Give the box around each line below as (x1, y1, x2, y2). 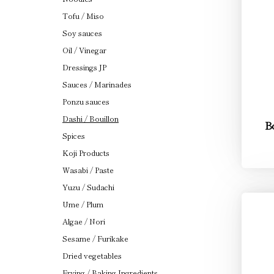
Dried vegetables (62, 250, 122, 261)
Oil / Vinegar (62, 45, 106, 55)
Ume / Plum (62, 199, 103, 209)
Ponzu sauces (62, 96, 109, 106)
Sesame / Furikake (62, 233, 128, 243)
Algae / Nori (62, 216, 105, 226)
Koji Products (62, 147, 109, 158)
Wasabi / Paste (62, 165, 114, 175)
